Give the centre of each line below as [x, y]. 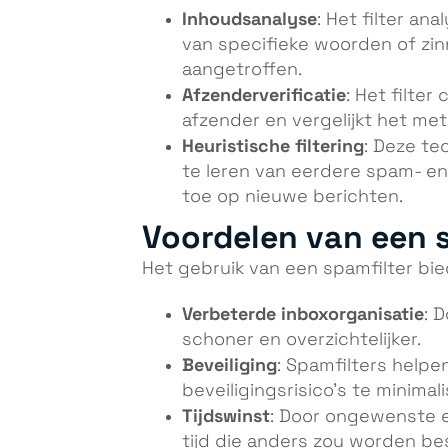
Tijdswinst [226, 416]
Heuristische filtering [273, 145]
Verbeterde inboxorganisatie [303, 314]
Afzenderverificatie [264, 94]
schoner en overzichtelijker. [301, 340]
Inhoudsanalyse [249, 18]
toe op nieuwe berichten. [292, 196]
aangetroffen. [242, 69]
